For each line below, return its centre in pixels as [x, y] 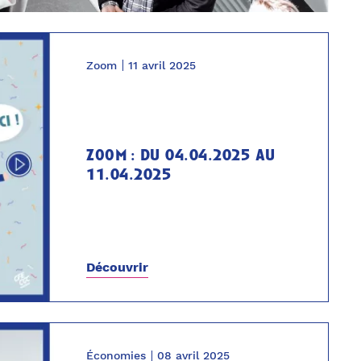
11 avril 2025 [162, 65]
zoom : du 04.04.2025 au [181, 156]
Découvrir [118, 268]
